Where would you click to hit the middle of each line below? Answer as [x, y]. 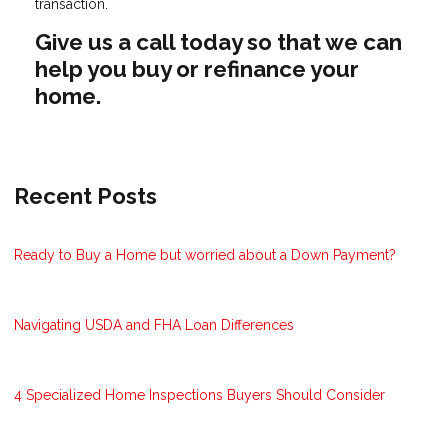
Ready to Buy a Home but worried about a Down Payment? [205, 254]
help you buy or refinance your [197, 69]
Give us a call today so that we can [218, 42]
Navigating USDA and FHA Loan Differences [154, 324]
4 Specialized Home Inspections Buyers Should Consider [199, 394]
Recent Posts [85, 195]
